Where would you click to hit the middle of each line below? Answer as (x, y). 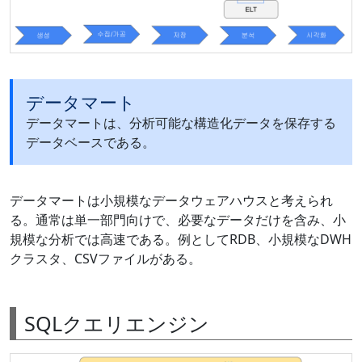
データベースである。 (90, 142)
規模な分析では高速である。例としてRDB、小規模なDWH (181, 239)
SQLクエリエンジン (117, 323)
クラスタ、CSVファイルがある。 (105, 258)
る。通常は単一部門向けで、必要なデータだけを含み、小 (178, 219)
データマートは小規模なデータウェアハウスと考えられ (171, 200)
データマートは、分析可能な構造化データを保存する (181, 122)
